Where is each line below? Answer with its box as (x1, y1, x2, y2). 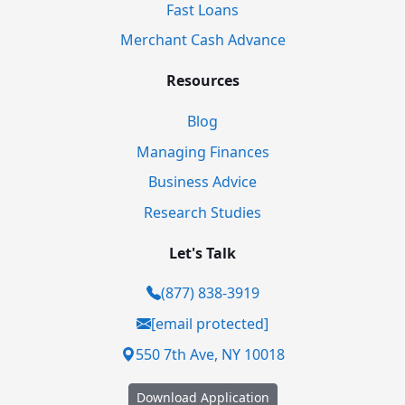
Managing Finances (136, 141, 269, 162)
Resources (165, 71, 240, 91)
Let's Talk (169, 242, 236, 263)
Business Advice (148, 172, 257, 193)
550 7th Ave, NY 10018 (135, 344, 285, 364)
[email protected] (151, 314, 268, 334)
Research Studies (144, 202, 261, 222)
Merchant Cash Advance (119, 30, 286, 51)
